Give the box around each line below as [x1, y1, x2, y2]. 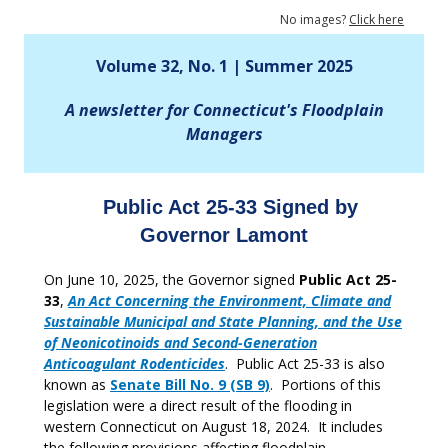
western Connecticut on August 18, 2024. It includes [44, 417, 383, 436]
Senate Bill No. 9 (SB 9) [110, 375, 270, 394]
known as [44, 375, 110, 394]
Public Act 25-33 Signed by [90, 196, 358, 218]
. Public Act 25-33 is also [225, 354, 385, 373]
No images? [280, 11, 349, 28]
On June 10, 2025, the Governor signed [44, 270, 299, 289]
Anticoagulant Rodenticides [44, 354, 225, 373]
